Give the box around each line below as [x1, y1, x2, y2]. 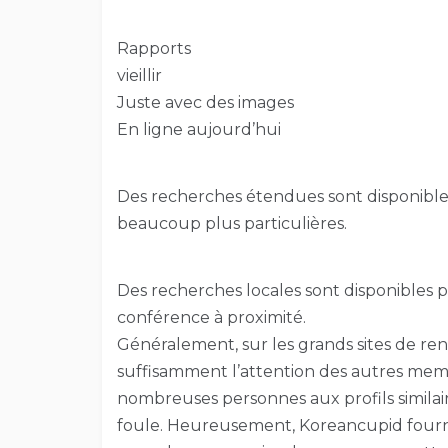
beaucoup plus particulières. [117, 214, 347, 234]
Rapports [117, 39, 191, 59]
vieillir [117, 66, 162, 86]
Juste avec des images [117, 93, 294, 113]
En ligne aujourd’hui [117, 120, 281, 140]
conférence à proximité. [117, 308, 306, 328]
